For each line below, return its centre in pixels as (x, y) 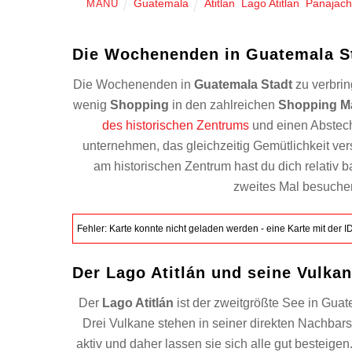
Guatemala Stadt (243, 85)
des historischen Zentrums (176, 126)
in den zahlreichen (224, 105)
